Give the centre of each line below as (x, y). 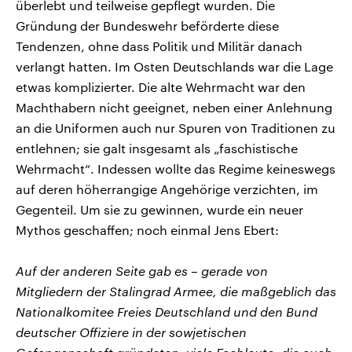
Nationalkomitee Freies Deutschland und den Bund (167, 311)
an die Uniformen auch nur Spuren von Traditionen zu (176, 127)
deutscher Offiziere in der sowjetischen (131, 332)
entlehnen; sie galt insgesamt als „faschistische (157, 148)
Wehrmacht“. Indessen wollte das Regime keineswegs (176, 168)
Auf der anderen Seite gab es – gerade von (142, 270)
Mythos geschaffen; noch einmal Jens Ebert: (147, 229)
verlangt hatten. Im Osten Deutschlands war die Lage (174, 66)
